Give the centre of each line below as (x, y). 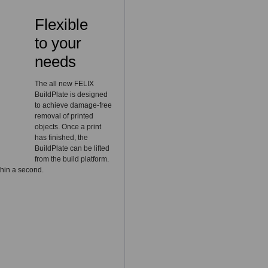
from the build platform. (71, 159)
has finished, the (61, 137)
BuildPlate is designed (71, 94)
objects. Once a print (68, 127)
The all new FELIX (64, 83)
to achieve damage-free (73, 105)
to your (58, 43)
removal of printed (64, 116)
